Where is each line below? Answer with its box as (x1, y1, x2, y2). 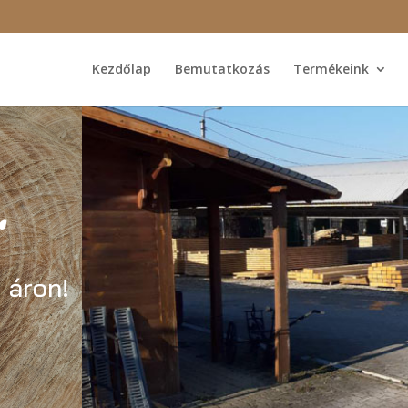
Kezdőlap (92, 60, 151, 77)
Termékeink (293, 60, 369, 77)
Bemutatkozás (175, 60, 270, 77)
